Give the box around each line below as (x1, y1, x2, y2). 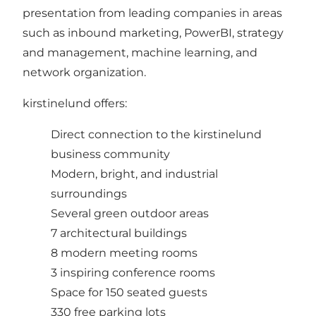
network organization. (23, 65, 146, 79)
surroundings (51, 186, 127, 200)
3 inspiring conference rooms (51, 265, 215, 279)
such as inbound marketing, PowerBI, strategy (23, 25, 284, 39)
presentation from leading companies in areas (23, 6, 282, 20)
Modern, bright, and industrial (51, 166, 218, 181)
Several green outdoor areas (51, 206, 209, 220)
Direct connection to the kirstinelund (51, 127, 262, 141)
